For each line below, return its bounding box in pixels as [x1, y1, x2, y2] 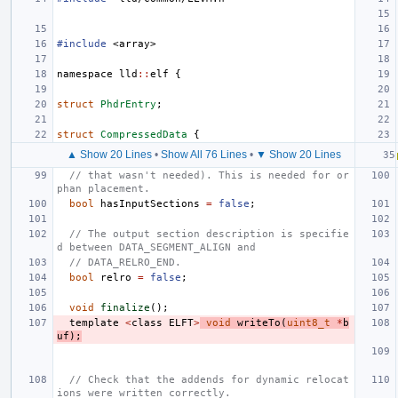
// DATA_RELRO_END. [69, 256, 181, 268]
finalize [100, 301, 150, 314]
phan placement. [57, 182, 150, 195]
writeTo [237, 316, 281, 329]
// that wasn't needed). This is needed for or [69, 169, 349, 181]
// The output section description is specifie [69, 227, 349, 240]
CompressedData [100, 128, 187, 140]
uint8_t [287, 316, 330, 329]
